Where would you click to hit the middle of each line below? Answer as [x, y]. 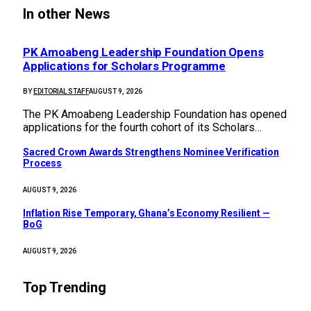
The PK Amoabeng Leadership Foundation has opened [155, 114]
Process [43, 163]
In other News [67, 14]
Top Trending [65, 288]
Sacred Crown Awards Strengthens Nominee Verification [151, 152]
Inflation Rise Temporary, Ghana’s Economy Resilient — [146, 213]
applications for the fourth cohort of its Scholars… [142, 127]
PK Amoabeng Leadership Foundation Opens [143, 52]
